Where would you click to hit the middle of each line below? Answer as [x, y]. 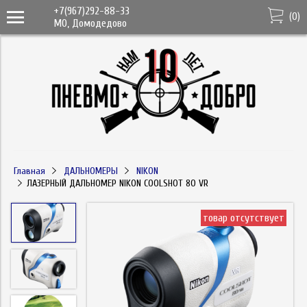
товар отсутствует [244, 218]
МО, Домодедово [90, 23]
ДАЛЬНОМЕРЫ [90, 171]
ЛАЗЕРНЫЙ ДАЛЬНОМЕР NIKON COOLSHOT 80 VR [117, 183]
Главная [29, 171]
